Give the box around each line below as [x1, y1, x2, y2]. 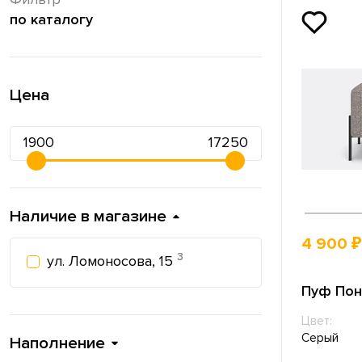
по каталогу [10, 11, 93, 28]
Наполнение [10, 332, 105, 353]
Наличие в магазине [10, 206, 166, 226]
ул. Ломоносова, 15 [47, 252, 177, 270]
